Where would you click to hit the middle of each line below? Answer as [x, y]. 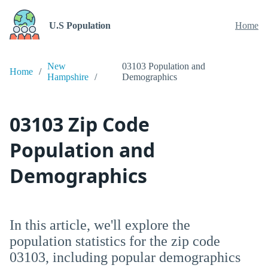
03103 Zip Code [80, 124]
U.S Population [80, 25]
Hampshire [68, 77]
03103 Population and [163, 66]
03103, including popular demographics [125, 257]
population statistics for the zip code [115, 241]
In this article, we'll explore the [100, 225]
